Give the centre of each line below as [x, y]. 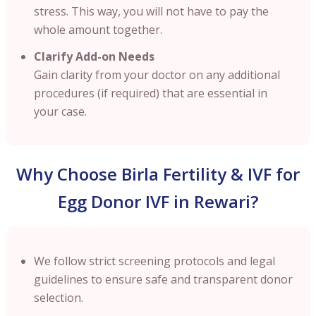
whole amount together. [98, 29]
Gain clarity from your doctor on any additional [157, 74]
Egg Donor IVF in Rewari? [158, 201]
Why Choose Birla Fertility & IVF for [158, 174]
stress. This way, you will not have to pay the [151, 11]
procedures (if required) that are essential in [151, 93]
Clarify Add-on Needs [94, 56]
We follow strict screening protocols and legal [154, 261]
